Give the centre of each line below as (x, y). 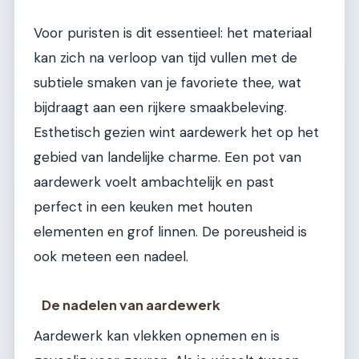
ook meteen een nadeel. (111, 256)
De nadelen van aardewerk (131, 305)
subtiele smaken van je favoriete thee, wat (167, 82)
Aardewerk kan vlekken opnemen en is (157, 335)
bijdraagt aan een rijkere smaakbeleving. (160, 107)
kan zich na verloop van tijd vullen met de (165, 57)
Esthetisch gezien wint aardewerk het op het (176, 132)
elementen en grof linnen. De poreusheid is (170, 231)
